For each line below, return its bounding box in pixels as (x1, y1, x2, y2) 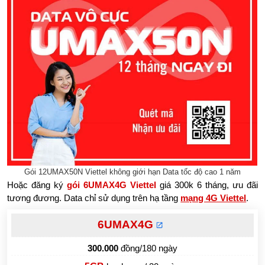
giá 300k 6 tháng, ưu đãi (156, 179, 258, 190)
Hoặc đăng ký (7, 179, 67, 190)
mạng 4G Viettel (180, 192, 247, 203)
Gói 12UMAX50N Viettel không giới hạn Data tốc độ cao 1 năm (24, 167, 241, 176)
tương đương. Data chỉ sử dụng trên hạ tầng (7, 192, 181, 203)
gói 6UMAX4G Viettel (67, 179, 157, 190)
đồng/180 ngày (118, 243, 177, 253)
